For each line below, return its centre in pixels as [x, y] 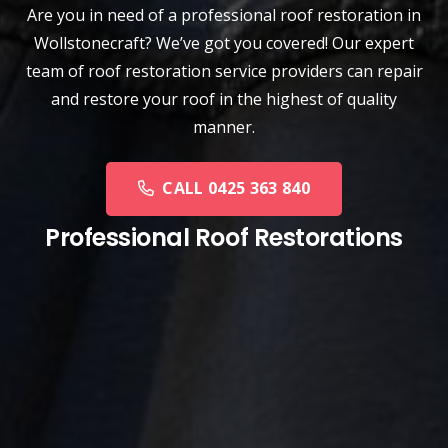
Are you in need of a [104, 14]
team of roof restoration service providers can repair [224, 70]
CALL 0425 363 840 [236, 188]
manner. [224, 126]
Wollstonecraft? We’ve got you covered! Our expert [224, 42]
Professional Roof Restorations [224, 237]
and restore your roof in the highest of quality [224, 98]
